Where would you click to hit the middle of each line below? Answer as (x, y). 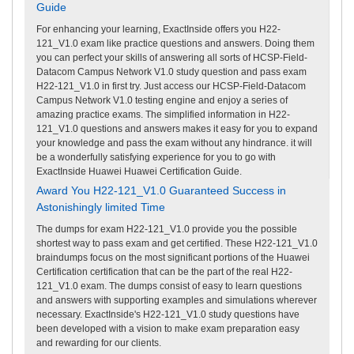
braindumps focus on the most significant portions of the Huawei (173, 257)
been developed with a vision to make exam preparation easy (168, 328)
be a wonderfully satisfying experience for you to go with (156, 157)
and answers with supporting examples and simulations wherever (177, 300)
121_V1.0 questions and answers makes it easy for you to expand (177, 128)
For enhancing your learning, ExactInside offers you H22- (158, 29)
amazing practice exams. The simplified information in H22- (163, 114)
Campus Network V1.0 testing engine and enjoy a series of (162, 100)
